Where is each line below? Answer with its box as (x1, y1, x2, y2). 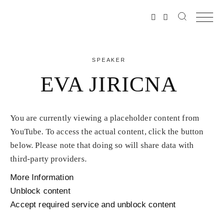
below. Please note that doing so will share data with (10, 141, 194, 150)
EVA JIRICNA (40, 72, 178, 96)
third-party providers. (10, 154, 87, 163)
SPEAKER (92, 57, 126, 63)
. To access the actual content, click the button (41, 127, 204, 136)
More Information (10, 173, 73, 182)
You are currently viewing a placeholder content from (10, 113, 200, 123)
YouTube (10, 127, 42, 136)
